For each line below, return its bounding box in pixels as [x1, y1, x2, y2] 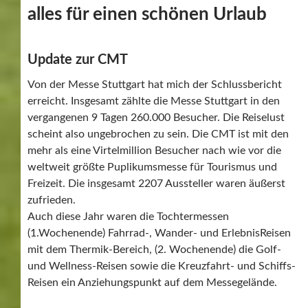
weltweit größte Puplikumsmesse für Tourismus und [27, 161, 277, 173]
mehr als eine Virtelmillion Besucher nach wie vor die [27, 144, 281, 156]
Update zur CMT [27, 52, 128, 67]
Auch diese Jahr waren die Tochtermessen [27, 210, 229, 222]
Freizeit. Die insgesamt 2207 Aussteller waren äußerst [27, 177, 285, 189]
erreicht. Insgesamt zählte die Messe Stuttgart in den [27, 95, 280, 107]
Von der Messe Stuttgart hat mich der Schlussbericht [27, 78, 282, 90]
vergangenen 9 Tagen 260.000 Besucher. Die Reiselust [27, 111, 285, 123]
